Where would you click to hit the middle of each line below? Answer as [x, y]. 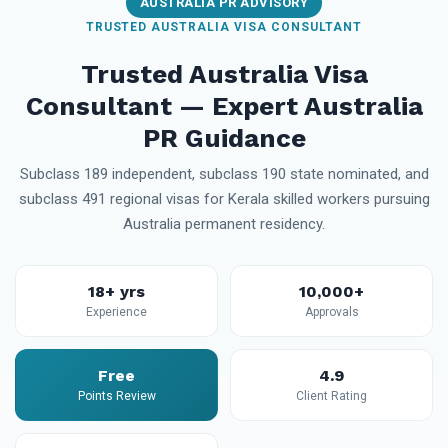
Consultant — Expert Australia [224, 106]
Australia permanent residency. [224, 224]
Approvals [331, 312]
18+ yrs [116, 291]
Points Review [116, 396]
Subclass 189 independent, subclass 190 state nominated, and [224, 174]
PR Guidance [224, 138]
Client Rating [331, 396]
